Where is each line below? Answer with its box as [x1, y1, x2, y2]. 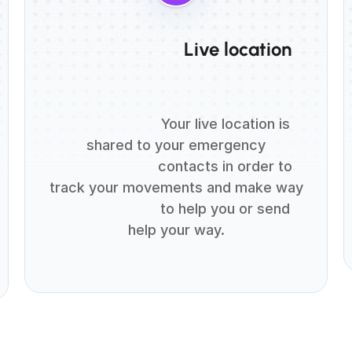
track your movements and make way [49, 179, 303, 196]
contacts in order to [56, 158, 158, 174]
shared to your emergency [86, 137, 266, 153]
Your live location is [58, 115, 161, 132]
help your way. [127, 222, 225, 238]
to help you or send [58, 200, 160, 217]
